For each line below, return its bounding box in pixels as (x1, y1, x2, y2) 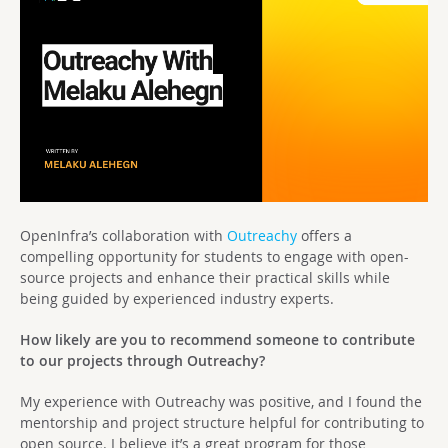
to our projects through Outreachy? (20, 351, 265, 371)
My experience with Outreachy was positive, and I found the (20, 392, 422, 412)
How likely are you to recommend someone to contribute (20, 330, 415, 350)
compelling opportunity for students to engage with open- (20, 247, 409, 267)
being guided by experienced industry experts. (20, 289, 334, 309)
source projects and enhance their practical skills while (20, 268, 390, 288)
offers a (297, 226, 352, 246)
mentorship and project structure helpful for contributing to (20, 413, 424, 433)
